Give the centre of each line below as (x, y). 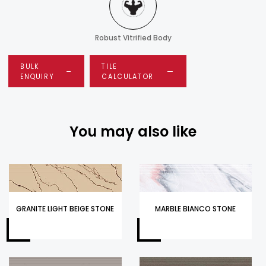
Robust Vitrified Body (133, 37)
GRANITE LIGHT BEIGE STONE (65, 208)
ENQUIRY (37, 76)
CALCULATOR (128, 76)
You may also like (133, 131)
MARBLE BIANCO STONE (196, 208)
